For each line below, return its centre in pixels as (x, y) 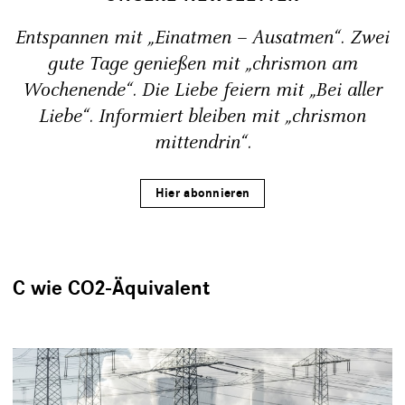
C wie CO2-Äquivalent (111, 288)
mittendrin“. (202, 142)
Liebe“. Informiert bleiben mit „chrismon (202, 116)
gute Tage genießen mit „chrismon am (202, 64)
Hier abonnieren (202, 193)
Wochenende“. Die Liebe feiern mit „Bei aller (202, 90)
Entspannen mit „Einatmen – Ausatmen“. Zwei (202, 38)
